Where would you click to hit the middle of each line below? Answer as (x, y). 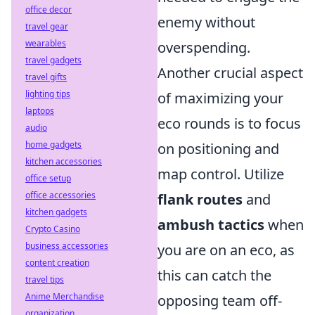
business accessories (67, 246)
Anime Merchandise (65, 296)
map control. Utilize (221, 174)
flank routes (200, 200)
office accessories (60, 195)
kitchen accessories (64, 161)
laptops (40, 111)
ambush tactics (211, 225)
